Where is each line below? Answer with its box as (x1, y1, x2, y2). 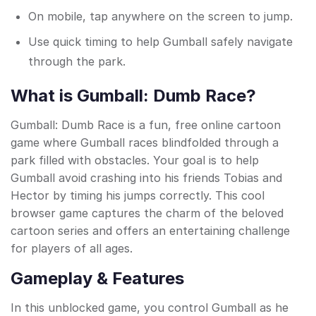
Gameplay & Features (11, 268, 184, 289)
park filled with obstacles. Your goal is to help (11, 153, 259, 168)
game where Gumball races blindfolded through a (11, 135, 279, 150)
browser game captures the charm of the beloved (11, 206, 284, 221)
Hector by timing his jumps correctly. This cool (11, 188, 265, 203)
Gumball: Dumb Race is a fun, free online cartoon (11, 118, 281, 133)
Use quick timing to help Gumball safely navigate (28, 35, 293, 49)
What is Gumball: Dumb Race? (11, 85, 256, 107)
